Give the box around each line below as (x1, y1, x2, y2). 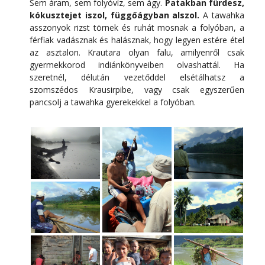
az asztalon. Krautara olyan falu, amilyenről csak (30, 46, 244, 58)
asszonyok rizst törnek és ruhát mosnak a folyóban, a (30, 21, 244, 33)
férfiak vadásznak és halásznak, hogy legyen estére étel (30, 34, 244, 46)
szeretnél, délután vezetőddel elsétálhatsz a (30, 71, 244, 83)
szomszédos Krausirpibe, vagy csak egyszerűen (30, 83, 244, 95)
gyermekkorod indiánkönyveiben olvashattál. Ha (30, 59, 244, 70)
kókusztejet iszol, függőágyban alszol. (30, 9, 200, 21)
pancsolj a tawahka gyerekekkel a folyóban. (30, 96, 196, 108)
